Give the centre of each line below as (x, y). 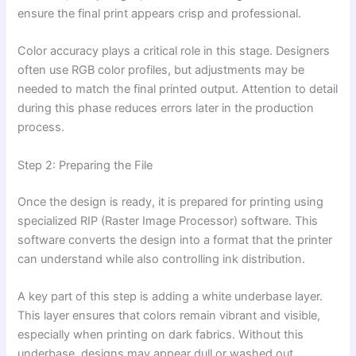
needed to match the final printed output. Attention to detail (178, 89)
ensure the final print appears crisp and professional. (160, 13)
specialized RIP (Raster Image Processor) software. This (168, 221)
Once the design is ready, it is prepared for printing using (171, 201)
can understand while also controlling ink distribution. (162, 259)
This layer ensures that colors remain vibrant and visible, (169, 315)
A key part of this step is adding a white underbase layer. (170, 296)
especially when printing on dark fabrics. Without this (161, 334)
